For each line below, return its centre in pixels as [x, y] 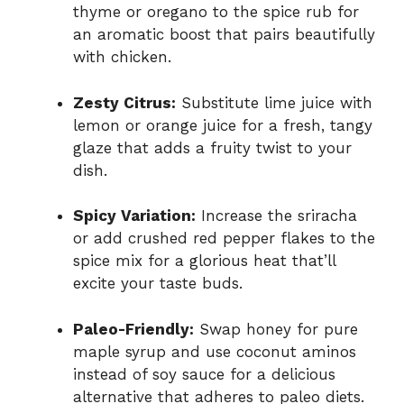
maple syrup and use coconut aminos [215, 351]
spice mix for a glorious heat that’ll [204, 261]
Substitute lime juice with [274, 102]
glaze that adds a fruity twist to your [212, 147]
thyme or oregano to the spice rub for [216, 12]
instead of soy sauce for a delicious [204, 374]
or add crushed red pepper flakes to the [224, 239]
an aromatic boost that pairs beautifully [224, 35]
